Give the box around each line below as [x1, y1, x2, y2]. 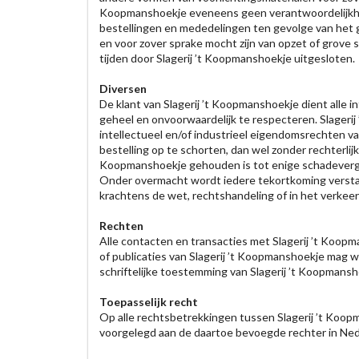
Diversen [99, 82, 147, 95]
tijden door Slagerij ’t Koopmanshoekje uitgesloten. [99, 51, 355, 65]
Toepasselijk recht [99, 295, 198, 309]
